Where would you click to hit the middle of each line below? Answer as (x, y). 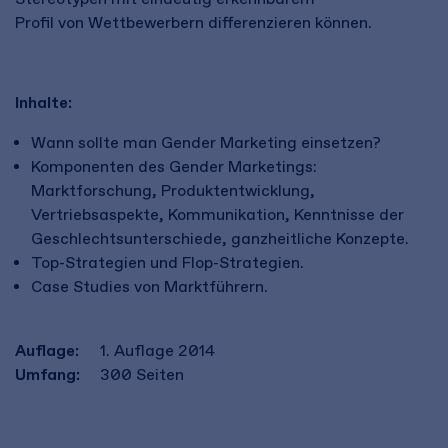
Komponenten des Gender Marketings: (174, 166)
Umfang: (47, 374)
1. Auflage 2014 (157, 350)
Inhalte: (43, 102)
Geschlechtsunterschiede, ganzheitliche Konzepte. (220, 238)
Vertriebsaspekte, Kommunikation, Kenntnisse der (217, 214)
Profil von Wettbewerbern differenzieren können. (193, 22)
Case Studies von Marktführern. (149, 286)
